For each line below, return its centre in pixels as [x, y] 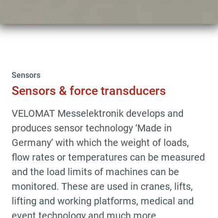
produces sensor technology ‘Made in [92, 128]
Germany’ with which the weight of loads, [100, 142]
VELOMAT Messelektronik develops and [98, 113]
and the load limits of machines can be [95, 172]
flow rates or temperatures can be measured [108, 157]
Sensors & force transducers [89, 91]
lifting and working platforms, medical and [103, 201]
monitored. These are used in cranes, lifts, [102, 186]
